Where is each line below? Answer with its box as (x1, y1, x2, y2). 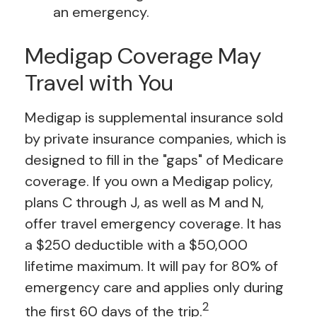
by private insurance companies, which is (25, 129, 287, 149)
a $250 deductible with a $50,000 (25, 236, 248, 255)
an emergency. (53, 3, 149, 22)
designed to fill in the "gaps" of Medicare (25, 151, 284, 170)
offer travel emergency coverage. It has (25, 214, 282, 234)
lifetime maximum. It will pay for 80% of (25, 257, 278, 276)
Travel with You (25, 68, 173, 98)
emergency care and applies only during (25, 278, 284, 297)
